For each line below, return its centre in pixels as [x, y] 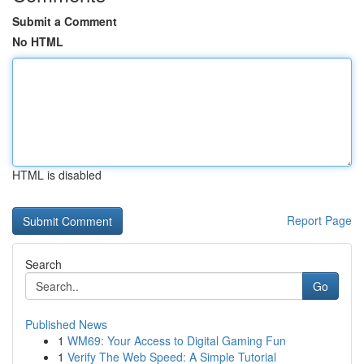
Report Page [319, 220]
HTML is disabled [57, 175]
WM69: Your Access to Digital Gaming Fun [177, 340]
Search [43, 264]
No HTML [38, 41]
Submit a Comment [65, 21]
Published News [66, 324]
